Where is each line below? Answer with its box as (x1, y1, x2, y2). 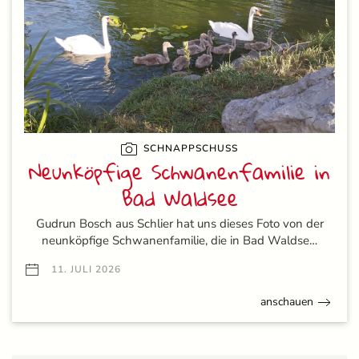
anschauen (260, 294, 313, 310)
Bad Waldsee (121, 179, 238, 218)
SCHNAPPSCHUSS (140, 141, 238, 155)
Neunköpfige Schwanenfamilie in (29, 152, 330, 192)
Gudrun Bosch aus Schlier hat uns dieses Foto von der (35, 216, 324, 232)
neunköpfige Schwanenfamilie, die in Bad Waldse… (42, 232, 317, 249)
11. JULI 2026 (48, 263, 121, 276)
